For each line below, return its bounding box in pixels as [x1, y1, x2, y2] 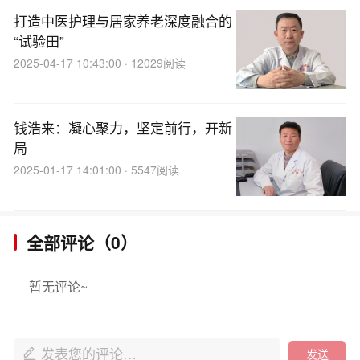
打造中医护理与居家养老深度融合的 [14, 10, 232, 31]
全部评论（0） [27, 230, 137, 254]
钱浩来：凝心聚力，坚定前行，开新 [14, 117, 232, 137]
